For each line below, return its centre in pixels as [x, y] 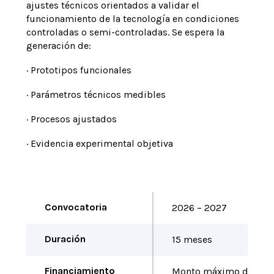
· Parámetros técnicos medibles [96, 94]
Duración [65, 239]
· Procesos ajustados [71, 119]
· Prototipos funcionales [79, 70]
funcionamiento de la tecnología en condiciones [132, 19]
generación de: [58, 46]
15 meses [192, 239]
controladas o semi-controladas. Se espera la [125, 32]
